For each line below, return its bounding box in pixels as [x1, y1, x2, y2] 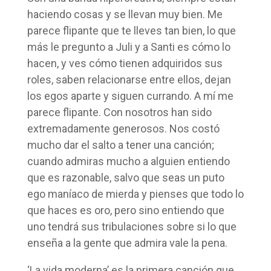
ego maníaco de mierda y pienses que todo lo [27, 187, 244, 200]
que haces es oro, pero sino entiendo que [27, 203, 224, 217]
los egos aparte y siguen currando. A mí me [27, 89, 233, 102]
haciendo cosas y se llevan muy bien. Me [27, 7, 223, 21]
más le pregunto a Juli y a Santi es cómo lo [27, 40, 230, 53]
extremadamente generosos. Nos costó [27, 122, 220, 135]
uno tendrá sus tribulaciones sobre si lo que [27, 220, 237, 233]
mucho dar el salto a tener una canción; [27, 138, 214, 151]
